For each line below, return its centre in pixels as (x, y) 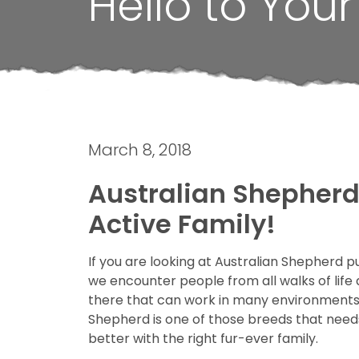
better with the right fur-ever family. (203, 338)
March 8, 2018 (140, 149)
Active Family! (182, 224)
